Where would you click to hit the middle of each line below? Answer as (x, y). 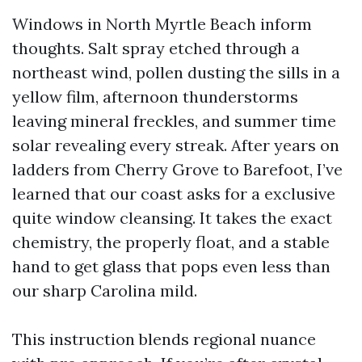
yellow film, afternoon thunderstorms (155, 97)
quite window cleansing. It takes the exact (172, 218)
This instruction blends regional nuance (164, 339)
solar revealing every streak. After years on (176, 145)
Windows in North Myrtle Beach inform (162, 24)
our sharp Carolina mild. (105, 290)
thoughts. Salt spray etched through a (156, 48)
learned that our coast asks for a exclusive (174, 194)
